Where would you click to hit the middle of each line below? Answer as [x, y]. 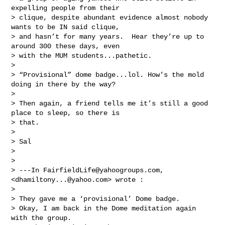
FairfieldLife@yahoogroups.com [102, 170]
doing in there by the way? [66, 84]
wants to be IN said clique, [68, 27]
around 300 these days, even [68, 46]
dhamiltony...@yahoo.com [62, 180]
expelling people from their [68, 8]
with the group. [45, 218]
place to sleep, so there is [68, 113]
